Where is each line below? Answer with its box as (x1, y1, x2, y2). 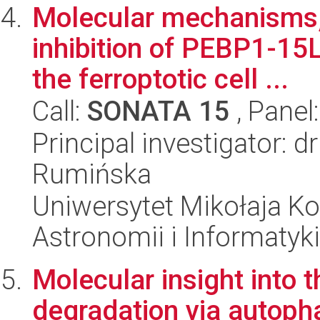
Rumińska (32, 158, 151, 190)
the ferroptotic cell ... (32, 63, 289, 95)
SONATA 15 (87, 95, 230, 127)
